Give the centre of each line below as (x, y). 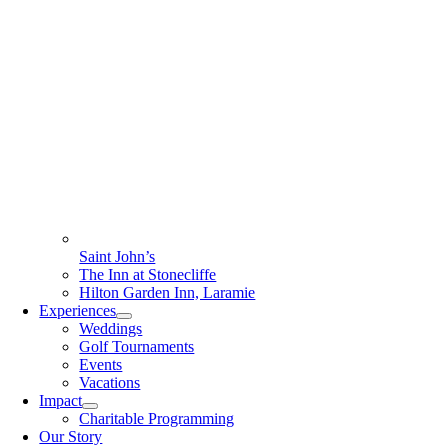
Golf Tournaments (137, 346)
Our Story (71, 436)
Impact (61, 400)
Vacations (110, 382)
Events (101, 364)
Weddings (111, 328)
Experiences (78, 310)
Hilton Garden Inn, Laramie (167, 292)
